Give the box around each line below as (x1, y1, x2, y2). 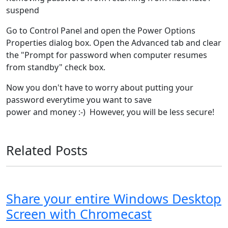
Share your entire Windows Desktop (6, 190, 221, 208)
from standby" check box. (6, 62, 105, 73)
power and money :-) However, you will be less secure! (6, 106, 214, 118)
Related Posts (6, 141, 88, 159)
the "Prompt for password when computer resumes (6, 49, 207, 61)
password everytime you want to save (6, 94, 152, 106)
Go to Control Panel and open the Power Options (6, 25, 195, 37)
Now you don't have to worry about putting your (6, 82, 193, 94)
